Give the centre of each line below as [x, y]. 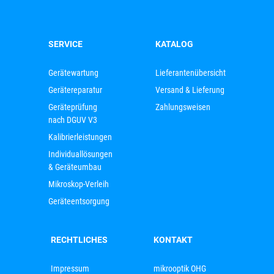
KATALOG [174, 44]
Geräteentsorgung [79, 201]
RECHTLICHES [79, 239]
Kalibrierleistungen [80, 137]
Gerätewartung [74, 72]
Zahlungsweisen [183, 107]
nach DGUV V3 [73, 120]
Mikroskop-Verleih [79, 184]
